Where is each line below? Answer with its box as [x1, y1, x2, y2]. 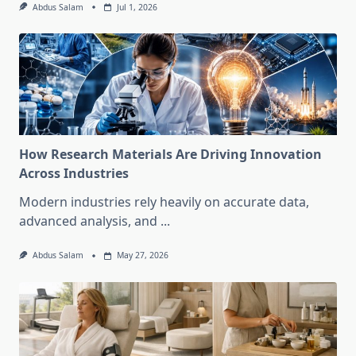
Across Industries [19, 164, 129, 183]
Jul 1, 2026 [116, 2, 157, 14]
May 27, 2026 [116, 250, 168, 261]
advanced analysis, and [19, 212, 157, 230]
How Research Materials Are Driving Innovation [19, 145, 322, 164]
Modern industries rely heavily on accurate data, [19, 193, 309, 211]
